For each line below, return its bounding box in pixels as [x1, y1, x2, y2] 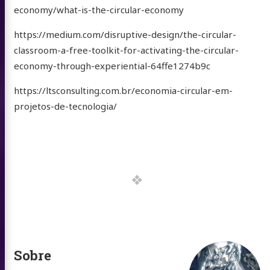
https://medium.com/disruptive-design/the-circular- [13, 28, 236, 40]
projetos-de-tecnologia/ [13, 99, 117, 112]
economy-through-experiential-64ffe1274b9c [13, 59, 210, 72]
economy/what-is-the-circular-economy [13, 3, 184, 16]
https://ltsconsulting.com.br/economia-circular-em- [13, 84, 233, 96]
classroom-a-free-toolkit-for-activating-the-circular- [13, 43, 239, 56]
